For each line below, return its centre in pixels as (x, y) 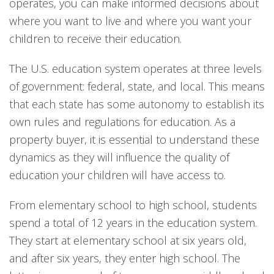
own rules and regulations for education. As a (122, 122)
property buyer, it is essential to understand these (134, 139)
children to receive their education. (95, 39)
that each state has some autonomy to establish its (137, 104)
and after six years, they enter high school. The (125, 258)
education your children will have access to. (117, 175)
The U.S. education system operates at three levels (135, 68)
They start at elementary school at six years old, (128, 240)
